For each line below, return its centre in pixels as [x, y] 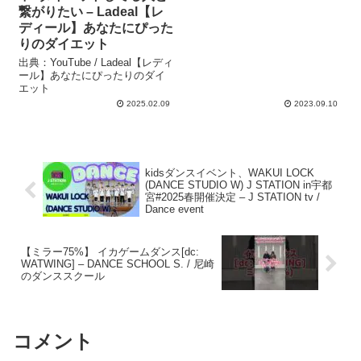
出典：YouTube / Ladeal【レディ [96, 63]
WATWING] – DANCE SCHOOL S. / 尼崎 [118, 264]
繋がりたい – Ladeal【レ [91, 12]
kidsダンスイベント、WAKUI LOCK [229, 172]
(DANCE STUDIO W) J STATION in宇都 [238, 185]
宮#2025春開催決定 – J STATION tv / [232, 197]
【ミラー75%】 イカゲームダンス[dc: [110, 252]
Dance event [174, 209]
